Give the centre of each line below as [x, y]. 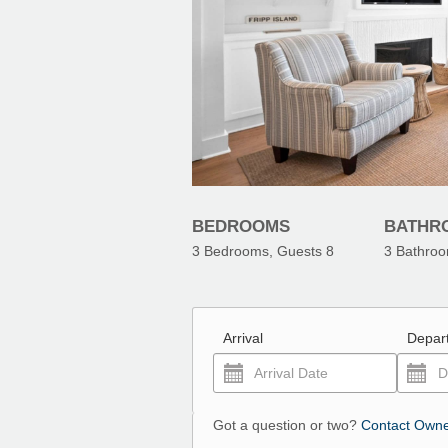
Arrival [243, 338]
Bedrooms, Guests [263, 251]
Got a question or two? [287, 425]
